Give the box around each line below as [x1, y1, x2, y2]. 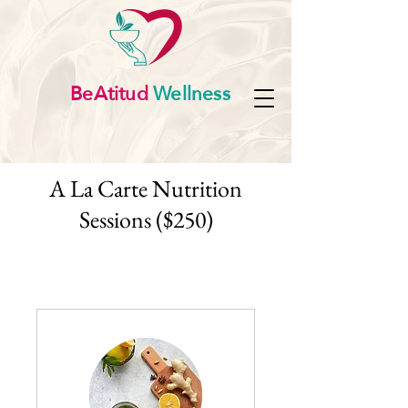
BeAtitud [70, 76, 148, 111]
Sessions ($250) [78, 204, 213, 235]
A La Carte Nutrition [49, 173, 242, 204]
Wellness [148, 76, 230, 111]
